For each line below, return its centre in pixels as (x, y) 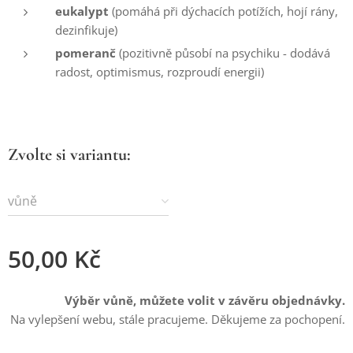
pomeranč (87, 52)
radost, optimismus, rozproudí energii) (160, 71)
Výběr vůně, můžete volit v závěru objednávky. (205, 300)
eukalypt (84, 11)
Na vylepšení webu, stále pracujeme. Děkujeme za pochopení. (178, 319)
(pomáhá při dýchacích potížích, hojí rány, (225, 11)
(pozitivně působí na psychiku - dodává (225, 52)
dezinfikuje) (86, 30)
